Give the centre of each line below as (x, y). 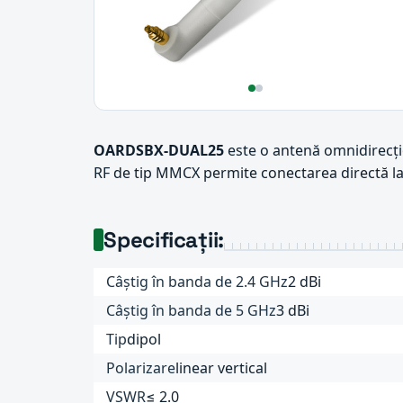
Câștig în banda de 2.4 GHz (197, 282)
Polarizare (141, 367)
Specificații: (164, 240)
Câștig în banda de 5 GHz (192, 310)
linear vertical (222, 367)
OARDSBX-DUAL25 (159, 150)
